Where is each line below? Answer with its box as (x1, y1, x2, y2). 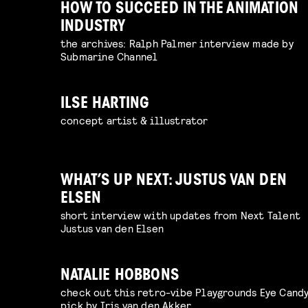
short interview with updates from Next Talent (60, 208, 301, 222)
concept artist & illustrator (60, 113, 208, 127)
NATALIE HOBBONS (60, 268, 179, 285)
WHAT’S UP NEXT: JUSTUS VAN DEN (60, 173, 287, 190)
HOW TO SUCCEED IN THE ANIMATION (60, 1, 299, 18)
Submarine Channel (60, 49, 158, 63)
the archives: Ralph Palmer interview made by (60, 36, 294, 50)
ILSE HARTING (60, 96, 150, 113)
